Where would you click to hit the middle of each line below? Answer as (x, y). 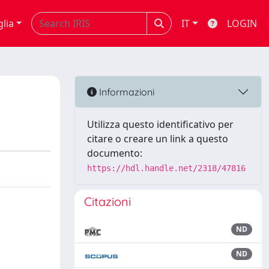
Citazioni (107, 201)
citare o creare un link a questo (158, 139)
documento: (115, 153)
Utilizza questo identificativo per (160, 124)
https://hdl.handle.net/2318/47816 (166, 168)
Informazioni (125, 92)
